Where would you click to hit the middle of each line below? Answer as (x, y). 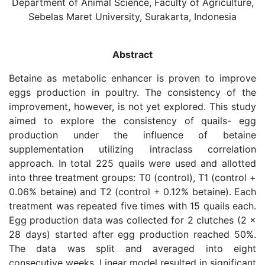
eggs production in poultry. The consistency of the (132, 92)
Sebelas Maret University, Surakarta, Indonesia (132, 17)
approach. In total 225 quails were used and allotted (132, 163)
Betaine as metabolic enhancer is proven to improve (132, 78)
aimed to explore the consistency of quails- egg (132, 121)
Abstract (132, 54)
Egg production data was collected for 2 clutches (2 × (132, 220)
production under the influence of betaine (132, 135)
